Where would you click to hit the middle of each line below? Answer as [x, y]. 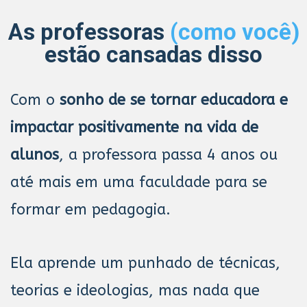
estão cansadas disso [153, 54]
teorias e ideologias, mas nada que [135, 291]
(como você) [234, 32]
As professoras [89, 32]
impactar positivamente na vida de [134, 127]
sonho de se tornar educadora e [174, 100]
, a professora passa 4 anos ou [168, 155]
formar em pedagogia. [93, 209]
